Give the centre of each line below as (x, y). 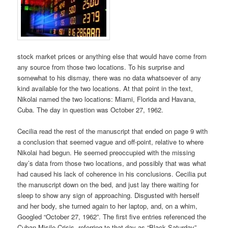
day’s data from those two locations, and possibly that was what (112, 163)
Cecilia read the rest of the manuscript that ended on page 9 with (113, 131)
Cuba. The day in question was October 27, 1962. (91, 110)
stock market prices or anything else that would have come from (112, 56)
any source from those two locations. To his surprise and (101, 67)
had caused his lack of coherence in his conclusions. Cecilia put (112, 174)
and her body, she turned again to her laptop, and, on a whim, (108, 206)
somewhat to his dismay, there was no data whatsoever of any (109, 78)
